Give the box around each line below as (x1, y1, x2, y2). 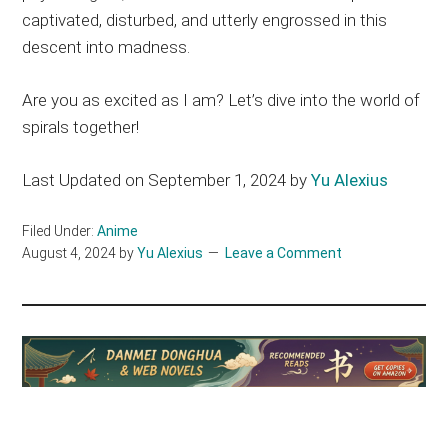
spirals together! (22, 116, 140, 137)
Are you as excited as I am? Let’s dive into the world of (22, 89, 421, 110)
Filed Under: (22, 222, 98, 239)
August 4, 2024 (22, 244, 117, 261)
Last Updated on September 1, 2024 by (22, 169, 312, 190)
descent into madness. (22, 36, 191, 57)
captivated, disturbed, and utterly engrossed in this (22, 9, 388, 30)
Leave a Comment (225, 244, 343, 261)
